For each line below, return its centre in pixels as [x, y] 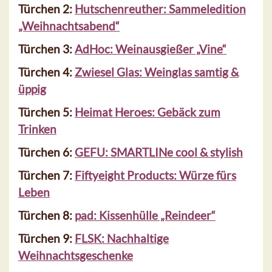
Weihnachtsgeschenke [76, 256]
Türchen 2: [46, 9]
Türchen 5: [46, 112]
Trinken [37, 129]
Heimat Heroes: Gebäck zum [148, 112]
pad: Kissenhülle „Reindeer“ [145, 216]
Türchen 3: [46, 49]
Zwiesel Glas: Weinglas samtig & [157, 72]
